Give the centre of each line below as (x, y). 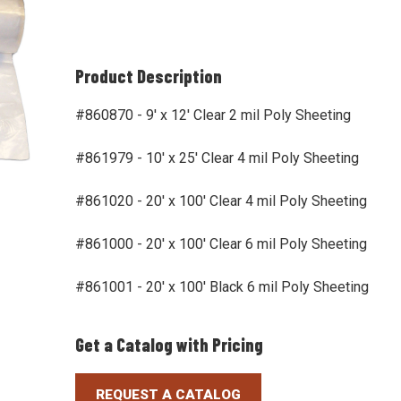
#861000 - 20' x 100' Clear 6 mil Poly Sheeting (222, 243)
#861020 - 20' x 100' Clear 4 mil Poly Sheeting (222, 200)
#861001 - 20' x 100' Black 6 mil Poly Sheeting (222, 286)
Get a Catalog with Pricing (170, 344)
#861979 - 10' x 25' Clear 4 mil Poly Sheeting (218, 158)
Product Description (149, 76)
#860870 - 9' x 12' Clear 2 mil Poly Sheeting (213, 115)
